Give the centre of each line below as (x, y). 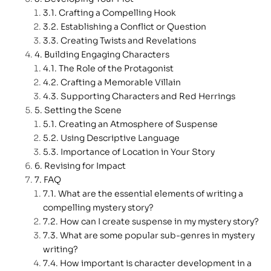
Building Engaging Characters (107, 55)
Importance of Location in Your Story (138, 152)
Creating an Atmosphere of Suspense (138, 124)
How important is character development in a (156, 263)
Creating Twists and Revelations (128, 41)
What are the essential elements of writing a (151, 194)
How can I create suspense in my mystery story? (159, 222)
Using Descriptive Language (120, 138)
